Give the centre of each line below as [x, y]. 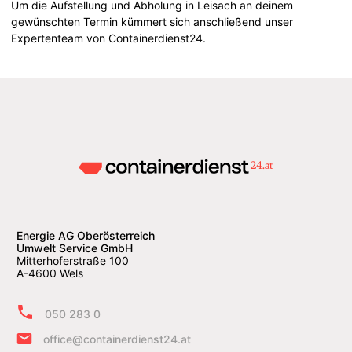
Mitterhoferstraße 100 [73, 261]
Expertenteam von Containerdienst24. [109, 38]
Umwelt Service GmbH [75, 248]
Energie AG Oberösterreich [86, 236]
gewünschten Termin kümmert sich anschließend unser [152, 21]
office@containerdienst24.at [117, 339]
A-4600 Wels [50, 273]
